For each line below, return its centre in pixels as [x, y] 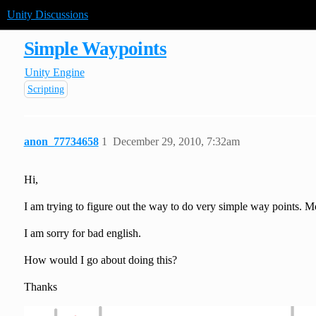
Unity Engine [54, 72]
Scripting [45, 90]
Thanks [40, 287]
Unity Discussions [48, 14]
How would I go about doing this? [100, 260]
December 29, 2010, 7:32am [176, 142]
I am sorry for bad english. [82, 233]
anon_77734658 [61, 142]
